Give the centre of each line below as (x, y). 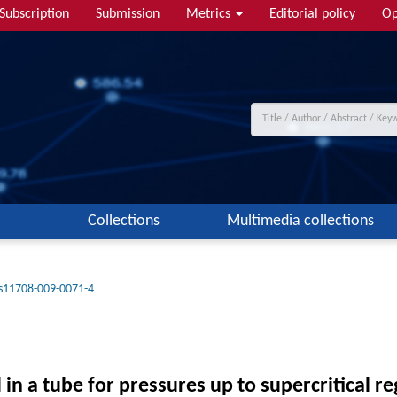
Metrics (210, 14)
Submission (128, 14)
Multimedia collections (300, 221)
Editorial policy (312, 14)
